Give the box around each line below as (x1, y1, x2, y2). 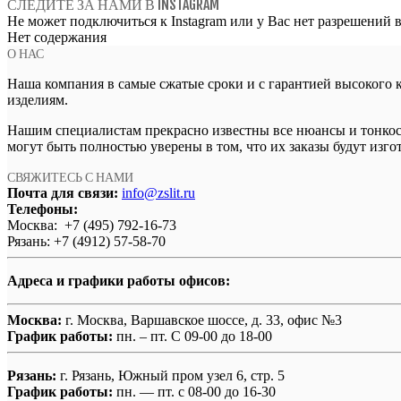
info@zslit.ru (122, 184, 195, 200)
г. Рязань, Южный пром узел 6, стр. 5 (56, 367, 285, 383)
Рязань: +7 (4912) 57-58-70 (7, 233, 166, 249)
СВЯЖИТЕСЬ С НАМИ (7, 168, 133, 184)
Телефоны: (7, 200, 78, 217)
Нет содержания (7, 29, 107, 45)
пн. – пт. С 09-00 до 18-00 (113, 328, 272, 344)
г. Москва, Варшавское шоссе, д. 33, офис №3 (62, 311, 342, 328)
